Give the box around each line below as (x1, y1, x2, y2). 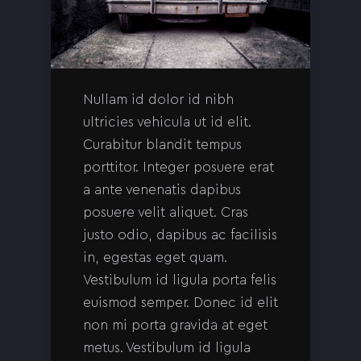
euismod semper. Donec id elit (83, 294, 278, 310)
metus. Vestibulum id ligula (83, 339, 251, 355)
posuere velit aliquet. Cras (83, 204, 248, 220)
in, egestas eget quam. (83, 249, 227, 265)
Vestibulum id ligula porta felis (83, 272, 276, 288)
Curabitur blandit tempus (83, 136, 242, 152)
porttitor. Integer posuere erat (83, 159, 274, 175)
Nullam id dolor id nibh (83, 91, 234, 107)
